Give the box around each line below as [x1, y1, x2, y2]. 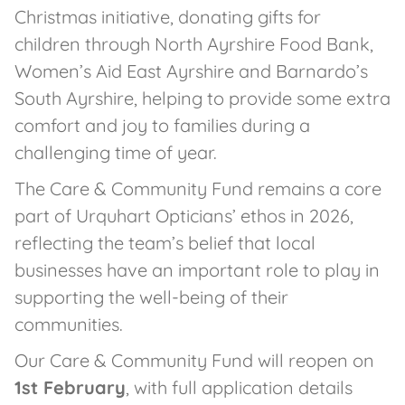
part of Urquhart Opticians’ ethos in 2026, [14, 204, 353, 227]
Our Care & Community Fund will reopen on [14, 349, 374, 372]
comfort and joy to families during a [14, 114, 310, 137]
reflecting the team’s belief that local [14, 231, 316, 254]
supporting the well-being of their [14, 286, 288, 308]
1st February [14, 376, 126, 399]
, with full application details [126, 376, 353, 399]
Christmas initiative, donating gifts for [14, 5, 321, 28]
